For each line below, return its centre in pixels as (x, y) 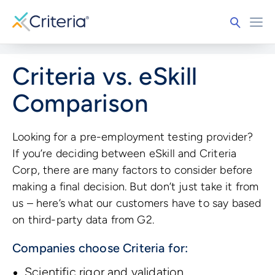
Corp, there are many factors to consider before (133, 170)
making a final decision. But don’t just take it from (136, 187)
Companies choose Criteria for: (100, 248)
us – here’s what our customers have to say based (137, 203)
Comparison (80, 103)
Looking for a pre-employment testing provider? (133, 137)
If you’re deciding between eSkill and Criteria (125, 154)
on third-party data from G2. (83, 220)
